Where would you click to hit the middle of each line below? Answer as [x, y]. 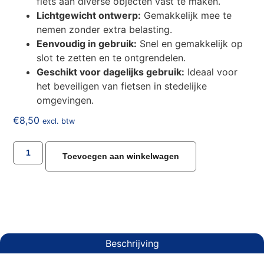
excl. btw [59, 121]
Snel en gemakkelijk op [190, 43]
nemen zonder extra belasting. [105, 29]
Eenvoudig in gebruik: [87, 43]
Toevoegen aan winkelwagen [121, 156]
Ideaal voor [211, 72]
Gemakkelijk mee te [187, 15]
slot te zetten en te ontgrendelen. [111, 57]
